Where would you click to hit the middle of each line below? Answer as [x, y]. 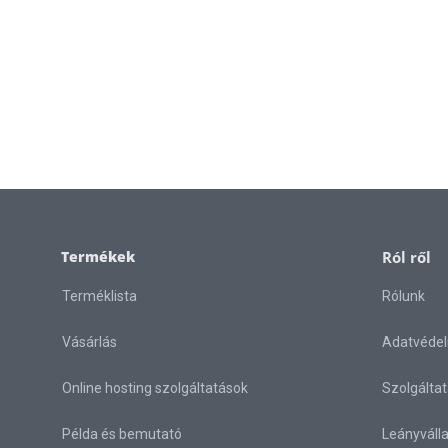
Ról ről [406, 257]
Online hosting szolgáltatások [155, 388]
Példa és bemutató [122, 434]
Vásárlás [89, 342]
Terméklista [99, 296]
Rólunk [403, 296]
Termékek [98, 257]
